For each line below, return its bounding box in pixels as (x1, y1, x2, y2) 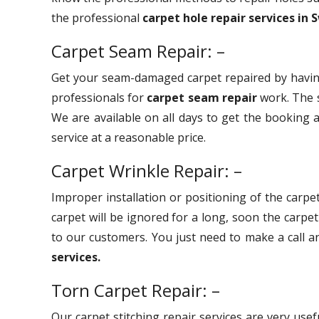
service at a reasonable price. (51, 129, 209, 145)
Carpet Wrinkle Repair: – (51, 158, 246, 182)
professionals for (51, 89, 147, 105)
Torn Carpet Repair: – (51, 278, 224, 302)
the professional (51, 9, 142, 26)
